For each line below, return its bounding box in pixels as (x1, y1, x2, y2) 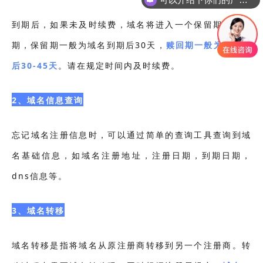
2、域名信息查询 (11, 95, 83, 106)
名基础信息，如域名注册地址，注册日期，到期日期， (11, 150, 252, 161)
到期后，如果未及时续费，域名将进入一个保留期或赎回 (11, 19, 252, 31)
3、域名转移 (11, 205, 65, 217)
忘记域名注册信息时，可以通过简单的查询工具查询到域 (11, 129, 252, 141)
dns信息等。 (11, 170, 68, 182)
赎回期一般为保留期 (166, 39, 252, 51)
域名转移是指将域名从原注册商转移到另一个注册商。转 (11, 240, 252, 251)
